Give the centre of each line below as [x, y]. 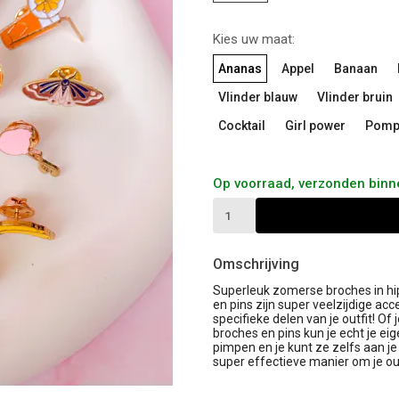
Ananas [240, 69]
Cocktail [242, 126]
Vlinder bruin [355, 98]
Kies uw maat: [254, 40]
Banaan [356, 69]
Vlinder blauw [258, 98]
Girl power [315, 126]
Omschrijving [256, 265]
